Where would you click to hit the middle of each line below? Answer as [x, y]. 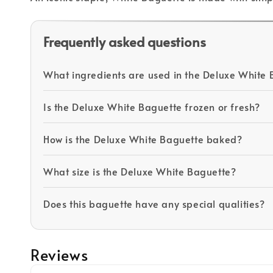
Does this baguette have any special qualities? [154, 203]
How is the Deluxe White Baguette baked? [143, 139]
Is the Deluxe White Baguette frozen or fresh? [152, 106]
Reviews [59, 254]
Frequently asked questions [125, 41]
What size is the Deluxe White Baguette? [140, 171]
